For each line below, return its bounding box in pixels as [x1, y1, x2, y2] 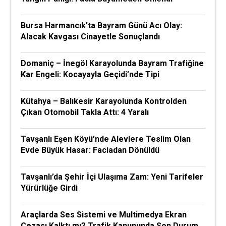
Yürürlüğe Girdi [21, 183, 78, 193]
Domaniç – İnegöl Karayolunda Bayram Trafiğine [21, 59, 204, 68]
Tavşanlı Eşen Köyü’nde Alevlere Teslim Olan [21, 134, 191, 144]
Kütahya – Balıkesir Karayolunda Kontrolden [21, 96, 187, 106]
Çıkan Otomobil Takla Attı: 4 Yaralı [21, 107, 149, 117]
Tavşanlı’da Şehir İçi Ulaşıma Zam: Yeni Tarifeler [21, 172, 203, 182]
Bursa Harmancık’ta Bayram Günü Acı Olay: [21, 21, 182, 30]
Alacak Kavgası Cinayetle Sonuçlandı [21, 32, 160, 41]
